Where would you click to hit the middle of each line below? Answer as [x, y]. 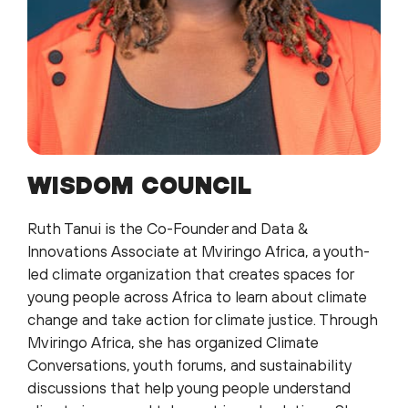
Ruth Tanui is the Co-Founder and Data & [168, 229]
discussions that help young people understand [189, 388]
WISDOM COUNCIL [139, 185]
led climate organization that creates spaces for [190, 275]
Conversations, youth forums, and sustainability [189, 366]
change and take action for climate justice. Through [203, 320]
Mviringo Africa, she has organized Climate [173, 343]
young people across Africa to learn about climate [197, 297]
